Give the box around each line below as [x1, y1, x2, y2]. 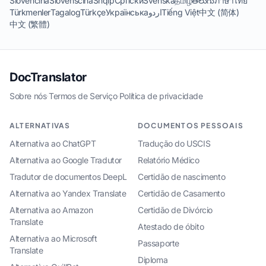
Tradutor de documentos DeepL [9, 172, 127, 182]
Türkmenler [9, 7, 50, 17]
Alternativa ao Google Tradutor [9, 155, 122, 165]
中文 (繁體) [9, 19, 50, 29]
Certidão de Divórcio [138, 205, 213, 215]
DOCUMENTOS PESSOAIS [138, 121, 243, 130]
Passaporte [138, 238, 179, 248]
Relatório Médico [138, 155, 199, 165]
